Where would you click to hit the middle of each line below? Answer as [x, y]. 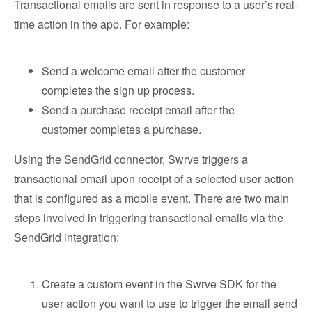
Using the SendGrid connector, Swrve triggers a [131, 159]
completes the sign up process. [118, 90]
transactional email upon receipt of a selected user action [154, 179]
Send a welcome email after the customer [143, 71]
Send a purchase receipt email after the [138, 110]
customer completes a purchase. [122, 129]
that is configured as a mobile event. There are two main [151, 198]
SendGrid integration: [67, 237]
